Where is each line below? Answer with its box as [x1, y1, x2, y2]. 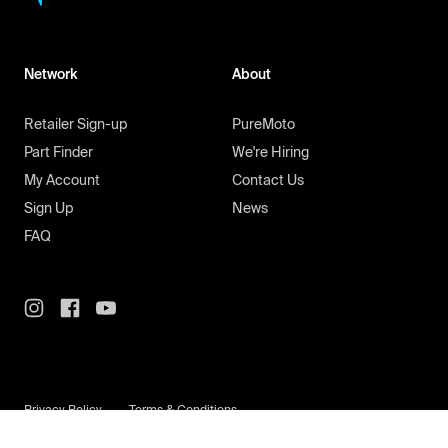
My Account [24, 172, 100, 189]
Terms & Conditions [129, 403, 237, 417]
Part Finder [24, 144, 93, 161]
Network [24, 66, 77, 83]
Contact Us [232, 172, 304, 189]
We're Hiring [232, 144, 309, 161]
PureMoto [232, 116, 295, 133]
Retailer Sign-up [24, 116, 127, 133]
